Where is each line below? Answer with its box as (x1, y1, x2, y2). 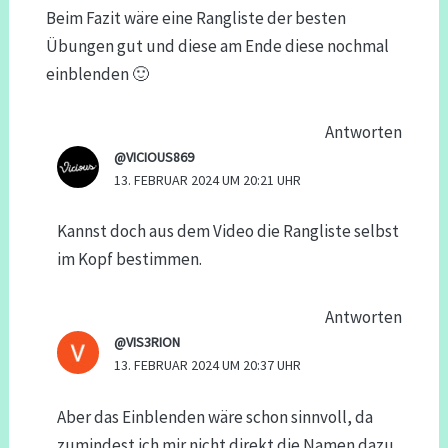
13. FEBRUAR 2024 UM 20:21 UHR (114, 170, 302, 189)
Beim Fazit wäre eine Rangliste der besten (45, 6, 346, 29)
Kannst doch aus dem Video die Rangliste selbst (56, 220, 399, 243)
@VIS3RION (114, 333, 181, 352)
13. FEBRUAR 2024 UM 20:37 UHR (114, 356, 302, 375)
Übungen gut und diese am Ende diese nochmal (45, 34, 389, 57)
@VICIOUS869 (114, 147, 195, 166)
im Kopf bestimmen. (56, 248, 202, 271)
